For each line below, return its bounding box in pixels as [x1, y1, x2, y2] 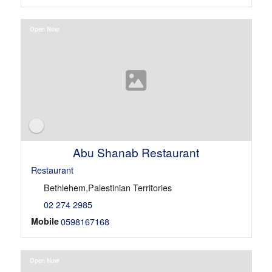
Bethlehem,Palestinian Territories [43, 181, 172, 194]
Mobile [30, 215, 59, 228]
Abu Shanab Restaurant [72, 144, 199, 161]
